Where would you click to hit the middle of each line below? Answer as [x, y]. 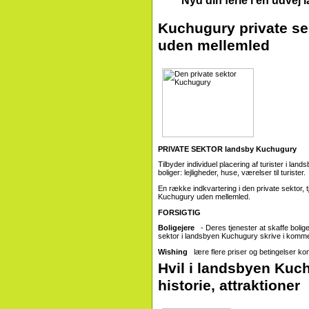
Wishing [174, 251]
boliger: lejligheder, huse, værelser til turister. [232, 173]
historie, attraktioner [229, 286]
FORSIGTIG [179, 212]
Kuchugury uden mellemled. [204, 196]
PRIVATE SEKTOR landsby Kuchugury [227, 149]
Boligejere [177, 228]
